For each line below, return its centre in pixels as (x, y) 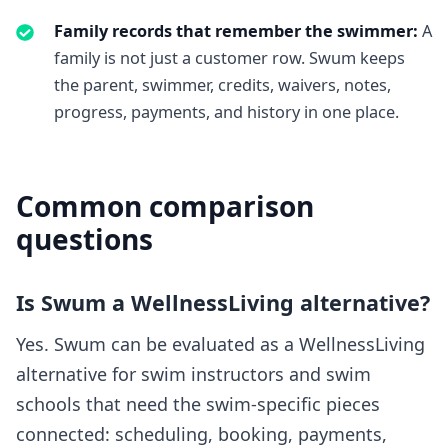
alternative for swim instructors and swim (193, 374)
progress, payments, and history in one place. (226, 112)
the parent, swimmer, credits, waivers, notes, (222, 85)
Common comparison (165, 206)
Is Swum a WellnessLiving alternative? (223, 303)
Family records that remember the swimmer (233, 31)
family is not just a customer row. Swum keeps (229, 58)
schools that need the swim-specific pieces (198, 404)
